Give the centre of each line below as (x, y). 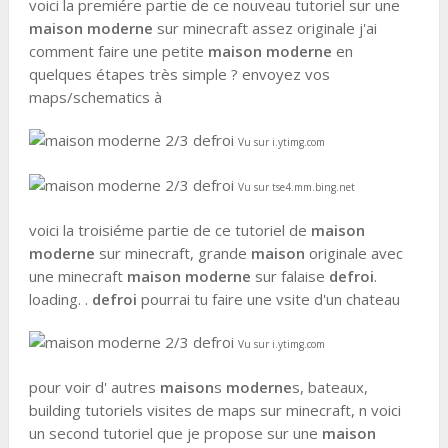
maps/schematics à (95, 97)
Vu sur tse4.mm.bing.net (296, 187)
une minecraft (77, 276)
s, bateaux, (329, 387)
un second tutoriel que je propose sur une (175, 433)
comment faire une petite (118, 51)
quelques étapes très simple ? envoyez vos (179, 74)
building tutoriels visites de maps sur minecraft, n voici (214, 410)
